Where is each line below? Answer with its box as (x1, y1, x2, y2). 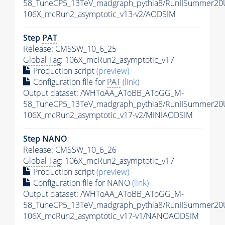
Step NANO (23, 133, 67, 144)
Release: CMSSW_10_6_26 (23, 144, 117, 155)
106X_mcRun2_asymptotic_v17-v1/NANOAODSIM (23, 210, 199, 221)
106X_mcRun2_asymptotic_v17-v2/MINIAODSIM (23, 109, 193, 121)
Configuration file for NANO (31, 177, 132, 188)
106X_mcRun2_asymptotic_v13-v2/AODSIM (23, 8, 176, 20)
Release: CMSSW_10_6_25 (23, 43, 117, 54)
